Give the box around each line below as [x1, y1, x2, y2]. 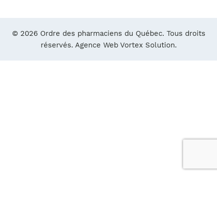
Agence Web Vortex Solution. [75, 41, 177, 49]
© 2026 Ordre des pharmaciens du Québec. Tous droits [12, 29, 205, 38]
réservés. [40, 41, 75, 49]
